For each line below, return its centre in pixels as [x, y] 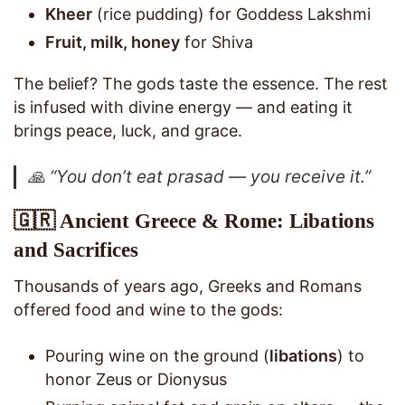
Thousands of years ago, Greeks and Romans [188, 287]
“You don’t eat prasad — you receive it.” [211, 176]
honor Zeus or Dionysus [136, 380]
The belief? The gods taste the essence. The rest [201, 83]
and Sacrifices [76, 250]
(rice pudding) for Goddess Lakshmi [231, 14]
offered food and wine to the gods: [148, 310]
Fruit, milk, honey [113, 42]
